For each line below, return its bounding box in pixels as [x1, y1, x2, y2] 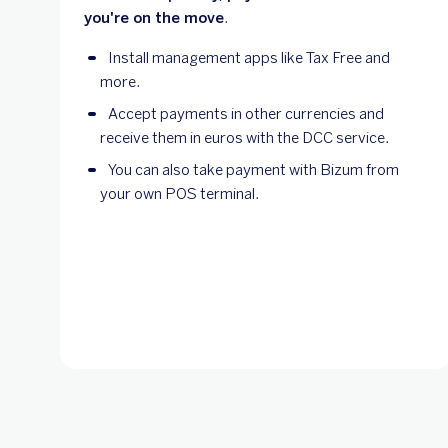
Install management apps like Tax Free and [108, 48, 390, 67]
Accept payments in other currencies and [108, 104, 384, 123]
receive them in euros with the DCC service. [100, 128, 389, 147]
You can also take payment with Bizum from [108, 160, 399, 179]
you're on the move [84, 8, 224, 27]
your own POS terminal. [100, 184, 259, 203]
